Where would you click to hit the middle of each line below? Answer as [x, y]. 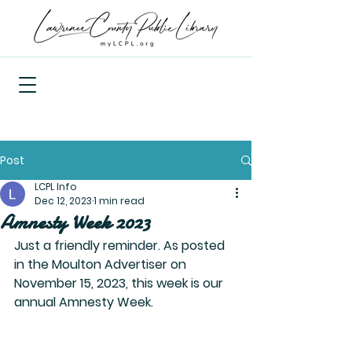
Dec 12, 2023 [63, 201]
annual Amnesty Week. [84, 302]
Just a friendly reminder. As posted [121, 246]
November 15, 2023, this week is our [120, 283]
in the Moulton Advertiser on [102, 264]
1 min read [119, 201]
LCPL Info [56, 187]
